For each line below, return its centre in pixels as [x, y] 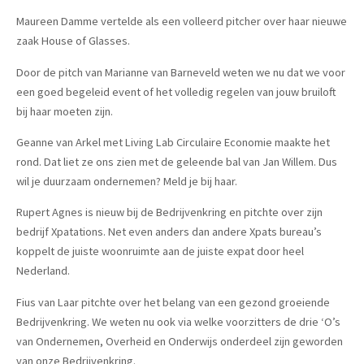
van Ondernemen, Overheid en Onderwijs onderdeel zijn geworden [180, 341]
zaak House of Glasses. [73, 41]
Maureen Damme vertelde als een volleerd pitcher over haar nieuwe [182, 22]
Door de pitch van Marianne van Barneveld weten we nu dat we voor [181, 72]
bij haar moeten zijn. [65, 111]
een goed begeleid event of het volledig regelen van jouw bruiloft [176, 91]
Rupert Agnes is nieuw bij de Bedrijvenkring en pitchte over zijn [169, 212]
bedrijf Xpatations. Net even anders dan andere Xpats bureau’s [169, 232]
